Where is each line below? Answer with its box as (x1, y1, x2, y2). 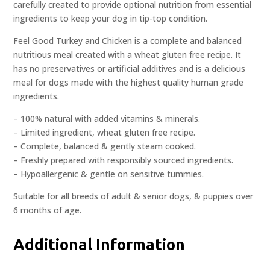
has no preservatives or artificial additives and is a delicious (13, 63, 246, 75)
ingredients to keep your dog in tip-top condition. (13, 13, 208, 25)
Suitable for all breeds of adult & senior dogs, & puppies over (13, 190, 254, 202)
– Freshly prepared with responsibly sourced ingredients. (13, 154, 234, 166)
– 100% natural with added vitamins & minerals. (13, 113, 201, 125)
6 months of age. (13, 204, 82, 216)
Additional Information (13, 236, 186, 254)
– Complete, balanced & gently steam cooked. (13, 140, 196, 152)
